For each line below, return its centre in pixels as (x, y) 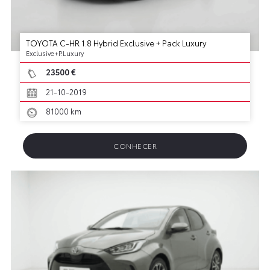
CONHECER (135, 146)
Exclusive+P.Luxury (55, 53)
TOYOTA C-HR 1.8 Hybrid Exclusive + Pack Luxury (116, 42)
